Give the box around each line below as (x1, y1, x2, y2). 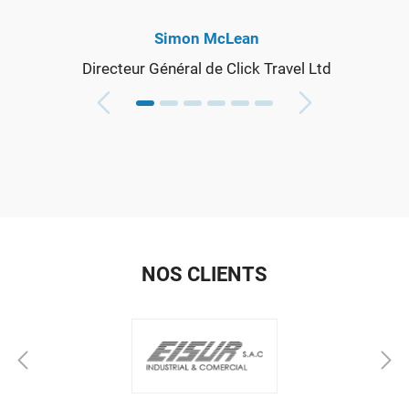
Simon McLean (154, 28, 259, 47)
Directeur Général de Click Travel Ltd (82, 58, 331, 78)
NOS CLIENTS (142, 262, 267, 286)
